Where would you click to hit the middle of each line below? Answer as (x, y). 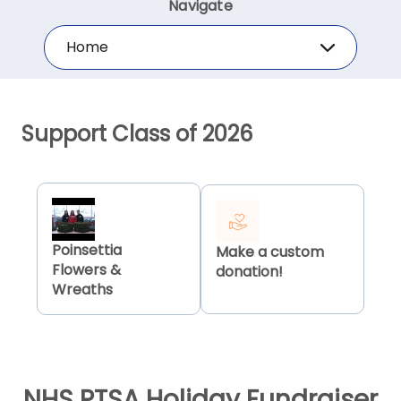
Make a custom (270, 252)
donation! (249, 271)
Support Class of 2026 (137, 134)
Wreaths (82, 290)
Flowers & (86, 270)
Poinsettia (87, 251)
